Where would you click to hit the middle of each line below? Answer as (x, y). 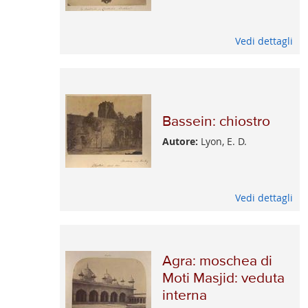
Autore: (180, 142)
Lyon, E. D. (222, 142)
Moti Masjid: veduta (223, 278)
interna (184, 296)
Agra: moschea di (217, 261)
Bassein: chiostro (216, 122)
